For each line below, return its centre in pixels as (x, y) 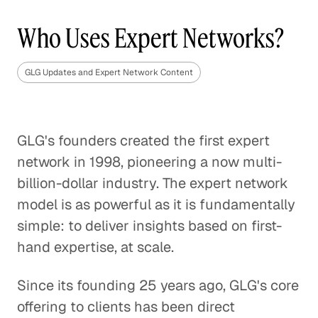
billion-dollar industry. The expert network (153, 183)
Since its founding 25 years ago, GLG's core (158, 285)
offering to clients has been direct (126, 307)
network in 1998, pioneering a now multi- (149, 162)
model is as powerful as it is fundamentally (156, 204)
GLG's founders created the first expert (143, 141)
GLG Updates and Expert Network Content (109, 72)
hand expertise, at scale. (95, 247)
